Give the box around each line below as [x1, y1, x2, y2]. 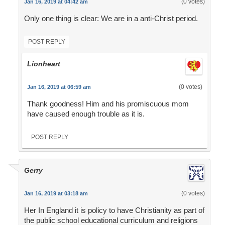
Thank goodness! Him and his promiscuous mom [27, 99, 189, 108]
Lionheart [27, 60, 60, 68]
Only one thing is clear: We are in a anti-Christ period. [24, 14, 198, 23]
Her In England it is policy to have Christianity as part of [24, 206, 204, 215]
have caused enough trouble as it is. [27, 109, 145, 119]
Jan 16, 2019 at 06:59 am [27, 84, 91, 90]
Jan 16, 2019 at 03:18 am [24, 190, 88, 197]
